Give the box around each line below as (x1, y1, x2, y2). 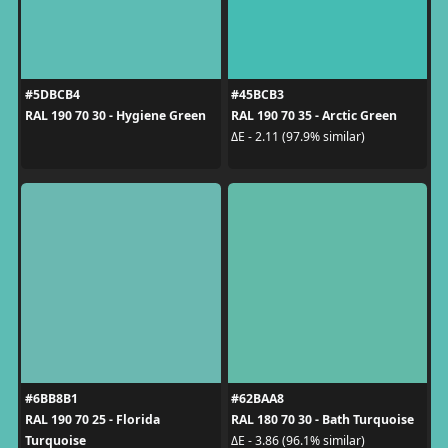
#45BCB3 (231, 85, 284, 103)
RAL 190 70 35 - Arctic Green (231, 106, 397, 124)
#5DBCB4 (24, 85, 80, 103)
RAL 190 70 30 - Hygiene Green (24, 106, 206, 124)
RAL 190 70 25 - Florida (24, 410, 160, 428)
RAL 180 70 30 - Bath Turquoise (231, 410, 414, 428)
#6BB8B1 (24, 389, 78, 407)
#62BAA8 (231, 389, 284, 407)
